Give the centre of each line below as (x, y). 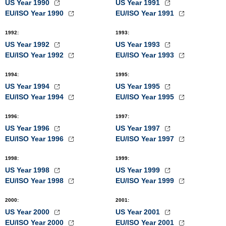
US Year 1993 (139, 44)
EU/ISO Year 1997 (146, 139)
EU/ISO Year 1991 (146, 13)
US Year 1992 (28, 44)
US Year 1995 (139, 86)
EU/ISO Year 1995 (146, 97)
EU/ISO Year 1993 (146, 55)
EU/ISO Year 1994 (35, 97)
